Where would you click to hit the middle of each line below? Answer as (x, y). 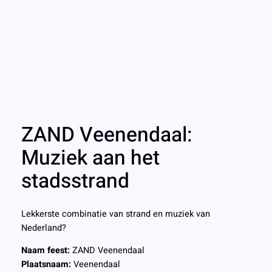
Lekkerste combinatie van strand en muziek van (115, 214)
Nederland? (43, 228)
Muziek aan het (90, 158)
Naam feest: (45, 251)
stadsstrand (75, 182)
